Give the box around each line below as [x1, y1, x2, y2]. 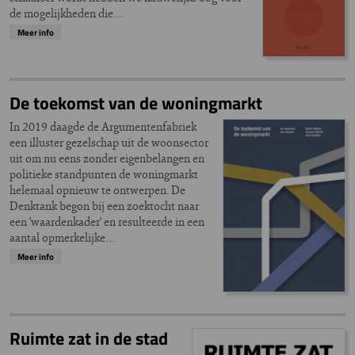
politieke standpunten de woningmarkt [10, 165, 198, 182]
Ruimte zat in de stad [10, 324, 168, 352]
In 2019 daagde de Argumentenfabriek [10, 117, 197, 135]
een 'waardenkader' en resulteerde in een [10, 212, 204, 230]
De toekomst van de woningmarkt [10, 89, 262, 116]
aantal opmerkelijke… [10, 228, 116, 246]
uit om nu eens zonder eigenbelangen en [10, 149, 204, 166]
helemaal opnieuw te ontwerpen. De [10, 181, 185, 198]
